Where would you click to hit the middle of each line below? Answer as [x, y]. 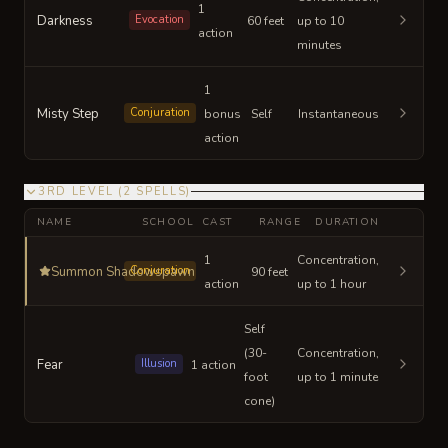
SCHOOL [168, 221]
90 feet [269, 271]
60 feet [266, 20]
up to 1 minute [337, 376]
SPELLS [161, 191]
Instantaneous [338, 113]
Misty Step [68, 113]
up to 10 [320, 20]
